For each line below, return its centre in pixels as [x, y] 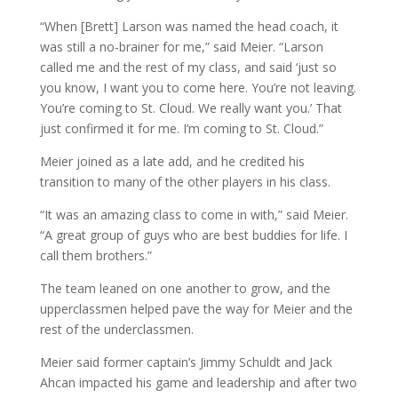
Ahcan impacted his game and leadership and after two [198, 382]
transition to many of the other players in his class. [185, 181]
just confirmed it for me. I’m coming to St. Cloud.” [181, 128]
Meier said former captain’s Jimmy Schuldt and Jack [186, 362]
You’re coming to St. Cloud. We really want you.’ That [191, 107]
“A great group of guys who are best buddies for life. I [193, 235]
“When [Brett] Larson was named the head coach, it [189, 26]
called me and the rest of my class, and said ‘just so [188, 67]
